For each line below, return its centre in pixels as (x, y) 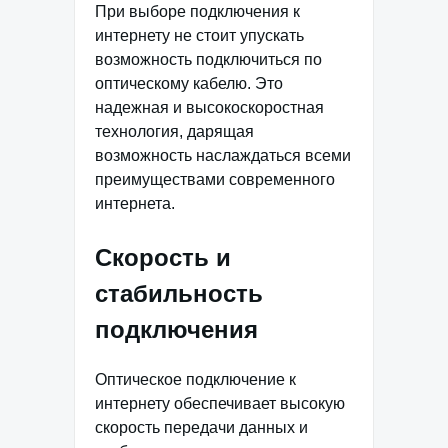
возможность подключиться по (208, 59)
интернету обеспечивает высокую (220, 403)
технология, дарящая (174, 131)
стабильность (179, 293)
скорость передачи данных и (201, 427)
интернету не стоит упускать (199, 35)
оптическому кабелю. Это (189, 83)
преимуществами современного (215, 179)
